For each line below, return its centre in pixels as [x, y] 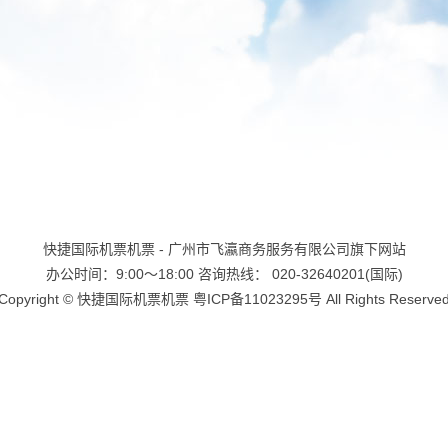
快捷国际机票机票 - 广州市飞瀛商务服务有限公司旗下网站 [224, 249]
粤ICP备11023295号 [257, 299]
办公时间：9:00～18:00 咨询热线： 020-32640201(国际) [224, 274]
